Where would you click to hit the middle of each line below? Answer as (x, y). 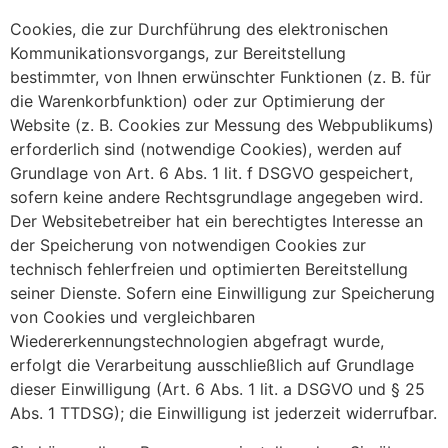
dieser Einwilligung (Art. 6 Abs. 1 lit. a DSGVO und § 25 (217, 389)
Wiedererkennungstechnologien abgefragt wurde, (197, 341)
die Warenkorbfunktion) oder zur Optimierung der (197, 101)
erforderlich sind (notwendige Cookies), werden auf (206, 149)
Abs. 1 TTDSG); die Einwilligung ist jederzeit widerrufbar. (223, 413)
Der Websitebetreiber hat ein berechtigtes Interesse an (216, 221)
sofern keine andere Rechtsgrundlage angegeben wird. (216, 197)
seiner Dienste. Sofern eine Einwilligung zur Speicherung (222, 293)
